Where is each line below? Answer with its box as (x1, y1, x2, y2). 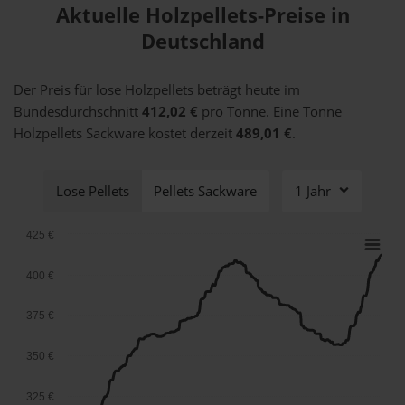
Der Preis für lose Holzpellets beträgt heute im (14, 80, 300, 99)
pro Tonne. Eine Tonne (198, 102, 342, 121)
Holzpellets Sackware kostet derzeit (14, 124, 236, 143)
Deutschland (140, 27, 265, 55)
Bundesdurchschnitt (14, 102, 142, 121)
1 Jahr (294, 182, 331, 201)
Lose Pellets (55, 182, 129, 201)
